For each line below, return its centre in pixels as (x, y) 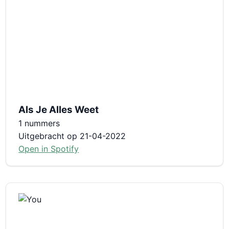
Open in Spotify (49, 148)
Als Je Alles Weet (59, 109)
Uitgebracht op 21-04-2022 (72, 136)
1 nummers (39, 123)
